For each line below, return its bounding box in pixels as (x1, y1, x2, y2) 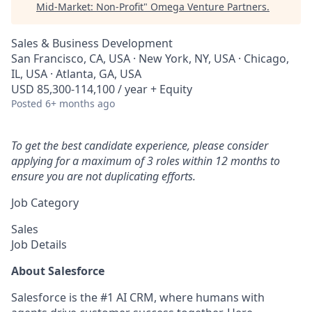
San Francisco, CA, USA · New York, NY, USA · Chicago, (11, 51, 289, 66)
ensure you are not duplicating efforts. (11, 169, 196, 184)
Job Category (11, 195, 79, 210)
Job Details (11, 237, 67, 252)
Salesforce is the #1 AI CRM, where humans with (11, 290, 265, 305)
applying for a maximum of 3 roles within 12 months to (11, 153, 280, 169)
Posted (11, 97, 42, 110)
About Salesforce (11, 263, 104, 279)
